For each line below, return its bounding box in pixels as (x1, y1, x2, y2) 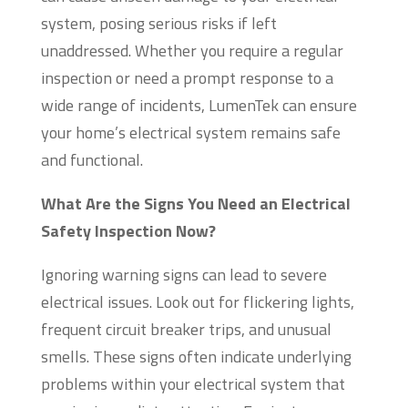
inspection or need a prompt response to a (40, 66, 333, 91)
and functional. (40, 148, 143, 173)
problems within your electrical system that (40, 372, 345, 397)
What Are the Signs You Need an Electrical (40, 191, 351, 217)
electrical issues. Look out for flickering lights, (40, 290, 354, 315)
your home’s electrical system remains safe (40, 120, 341, 146)
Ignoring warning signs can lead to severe (40, 262, 327, 288)
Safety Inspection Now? (40, 219, 216, 244)
